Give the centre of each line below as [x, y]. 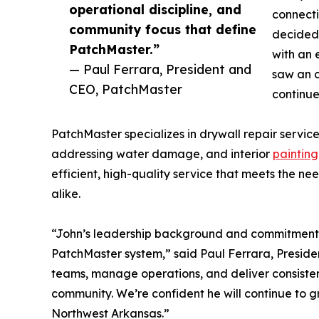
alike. [66, 193]
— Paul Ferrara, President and [160, 69]
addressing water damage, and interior [162, 153]
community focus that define [163, 29]
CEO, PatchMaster [126, 89]
